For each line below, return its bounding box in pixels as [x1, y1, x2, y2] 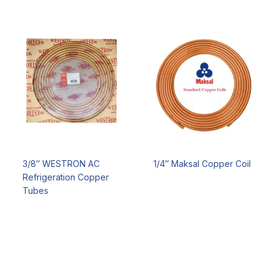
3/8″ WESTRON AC [22, 158, 100, 169]
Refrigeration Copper [22, 171, 109, 182]
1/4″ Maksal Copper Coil [153, 158, 251, 169]
